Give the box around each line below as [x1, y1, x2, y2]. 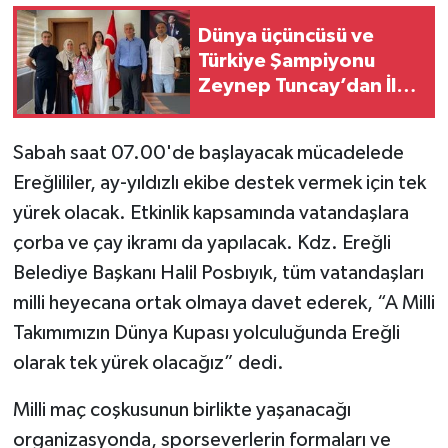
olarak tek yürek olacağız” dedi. [12, 352, 284, 373]
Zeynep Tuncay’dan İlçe [198, 76, 418, 97]
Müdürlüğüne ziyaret [198, 126, 393, 147]
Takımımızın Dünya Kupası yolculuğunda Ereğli [12, 322, 400, 343]
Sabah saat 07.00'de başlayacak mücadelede [12, 142, 404, 163]
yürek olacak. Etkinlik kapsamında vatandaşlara [12, 202, 409, 223]
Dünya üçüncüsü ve [198, 26, 374, 47]
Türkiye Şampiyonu [198, 51, 375, 72]
